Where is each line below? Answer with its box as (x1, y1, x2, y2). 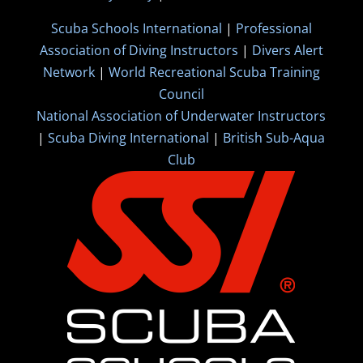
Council (158, 84, 204, 103)
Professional (235, 19, 312, 37)
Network (42, 62, 95, 81)
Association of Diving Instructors (39, 41, 238, 59)
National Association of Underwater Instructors (36, 106, 327, 125)
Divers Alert (251, 41, 323, 59)
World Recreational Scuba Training (108, 62, 320, 81)
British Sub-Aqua (223, 128, 326, 147)
